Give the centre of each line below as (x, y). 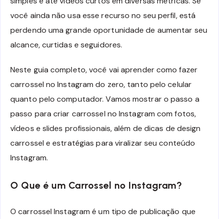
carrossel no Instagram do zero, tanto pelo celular (101, 84)
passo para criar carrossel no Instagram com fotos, (103, 113)
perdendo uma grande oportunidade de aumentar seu (109, 30)
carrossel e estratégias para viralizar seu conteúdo (103, 143)
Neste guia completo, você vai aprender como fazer (104, 69)
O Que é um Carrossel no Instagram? (96, 185)
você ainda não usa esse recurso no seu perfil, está (103, 15)
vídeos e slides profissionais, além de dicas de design (106, 128)
